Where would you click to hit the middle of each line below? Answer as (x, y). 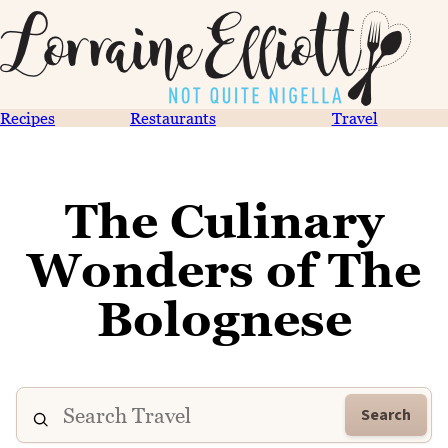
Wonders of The (224, 270)
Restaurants (172, 118)
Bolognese (224, 319)
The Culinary (224, 221)
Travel (354, 118)
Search (386, 415)
